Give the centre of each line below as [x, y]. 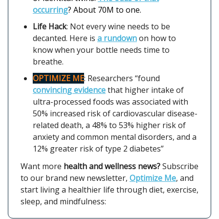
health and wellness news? [112, 166]
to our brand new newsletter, [75, 178]
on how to [156, 38]
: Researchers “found [122, 78]
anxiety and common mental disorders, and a [115, 137]
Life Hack [50, 26]
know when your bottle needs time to [101, 50]
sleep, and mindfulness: [63, 201]
